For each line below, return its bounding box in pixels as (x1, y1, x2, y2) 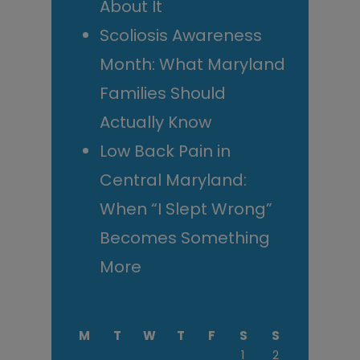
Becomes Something (100, 226, 270, 249)
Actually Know (100, 110, 211, 133)
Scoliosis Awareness (100, 23, 262, 47)
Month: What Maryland (100, 52, 285, 76)
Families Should (100, 81, 226, 104)
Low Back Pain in (100, 139, 231, 162)
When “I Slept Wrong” (100, 197, 272, 220)
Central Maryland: (100, 168, 247, 191)
